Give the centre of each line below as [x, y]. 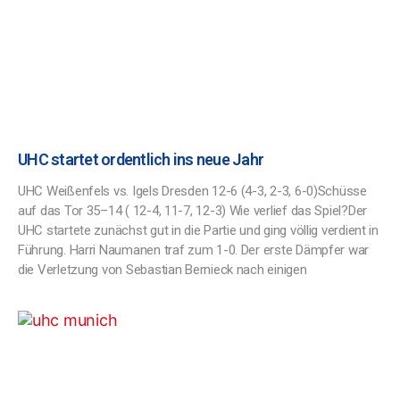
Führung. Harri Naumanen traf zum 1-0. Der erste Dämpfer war [194, 250]
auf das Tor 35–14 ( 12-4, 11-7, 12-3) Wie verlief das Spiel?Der [192, 211]
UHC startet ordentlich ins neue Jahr [141, 159]
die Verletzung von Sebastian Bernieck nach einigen [162, 270]
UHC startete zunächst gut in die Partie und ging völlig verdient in [198, 230]
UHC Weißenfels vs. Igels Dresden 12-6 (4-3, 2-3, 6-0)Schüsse [192, 191]
